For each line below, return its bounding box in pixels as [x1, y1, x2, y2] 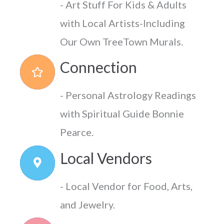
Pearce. [60, 126, 93, 138]
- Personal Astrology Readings [60, 89, 196, 101]
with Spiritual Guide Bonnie [60, 107, 184, 120]
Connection [60, 58, 137, 76]
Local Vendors [60, 148, 152, 167]
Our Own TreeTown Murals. [60, 35, 183, 47]
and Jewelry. [60, 198, 115, 210]
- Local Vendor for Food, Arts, [60, 179, 192, 192]
